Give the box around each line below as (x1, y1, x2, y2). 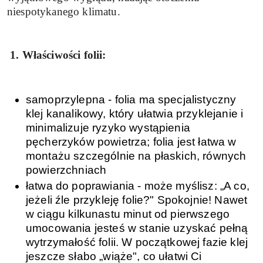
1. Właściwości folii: (7, 48, 106, 61)
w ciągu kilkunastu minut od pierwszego (26, 208, 230, 221)
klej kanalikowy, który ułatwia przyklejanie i (26, 107, 244, 120)
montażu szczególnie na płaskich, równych (26, 150, 247, 163)
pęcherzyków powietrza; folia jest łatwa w (26, 136, 237, 149)
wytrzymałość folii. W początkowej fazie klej (26, 236, 248, 249)
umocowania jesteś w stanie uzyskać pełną (26, 222, 248, 235)
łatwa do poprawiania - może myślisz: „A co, (26, 180, 249, 193)
